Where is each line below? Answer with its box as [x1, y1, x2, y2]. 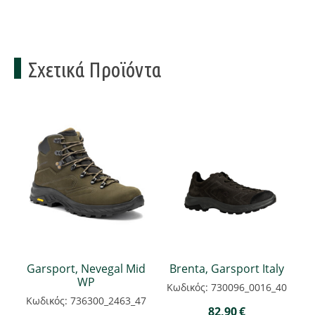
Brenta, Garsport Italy [169, 260, 284, 276]
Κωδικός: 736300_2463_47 [25, 293, 146, 307]
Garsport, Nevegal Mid [26, 260, 146, 276]
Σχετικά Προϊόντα [28, 57, 161, 82]
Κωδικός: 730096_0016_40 [167, 280, 287, 294]
